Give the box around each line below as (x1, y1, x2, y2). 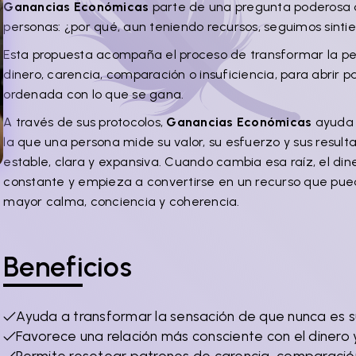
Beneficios (3, 250, 132, 284)
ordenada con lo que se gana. (3, 87, 184, 102)
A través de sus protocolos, (3, 114, 167, 130)
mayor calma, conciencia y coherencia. (3, 194, 240, 209)
